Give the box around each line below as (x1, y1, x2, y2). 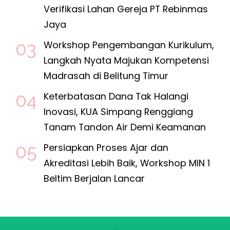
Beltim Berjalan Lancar (44, 171, 145, 185)
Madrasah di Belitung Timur (44, 69, 168, 82)
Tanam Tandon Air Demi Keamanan (44, 120, 206, 133)
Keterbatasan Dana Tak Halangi (44, 89, 188, 103)
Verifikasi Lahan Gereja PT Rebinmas (44, 2, 208, 15)
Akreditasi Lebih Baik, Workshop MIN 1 (44, 156, 210, 169)
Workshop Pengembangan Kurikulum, (44, 38, 214, 51)
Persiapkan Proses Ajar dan (44, 141, 168, 154)
